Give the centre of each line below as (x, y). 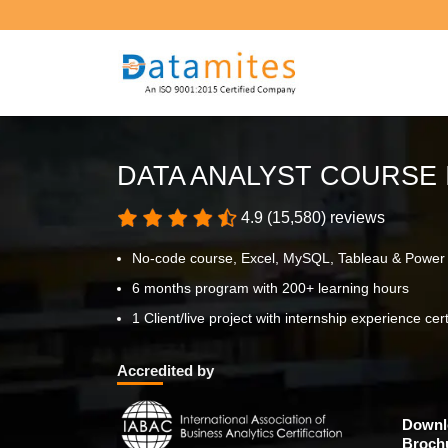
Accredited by (165, 370)
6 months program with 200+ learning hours (270, 288)
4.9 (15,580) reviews (311, 217)
